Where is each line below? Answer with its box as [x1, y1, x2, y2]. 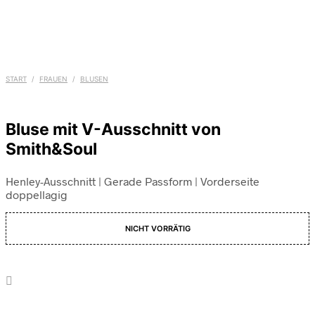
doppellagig [6, 188, 67, 202]
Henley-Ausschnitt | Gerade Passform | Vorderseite [6, 174, 259, 188]
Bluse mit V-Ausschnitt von [6, 120, 221, 140]
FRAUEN [39, 75, 67, 83]
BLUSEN [80, 75, 108, 83]
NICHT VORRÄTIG [124, 224, 191, 234]
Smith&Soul [6, 139, 97, 160]
